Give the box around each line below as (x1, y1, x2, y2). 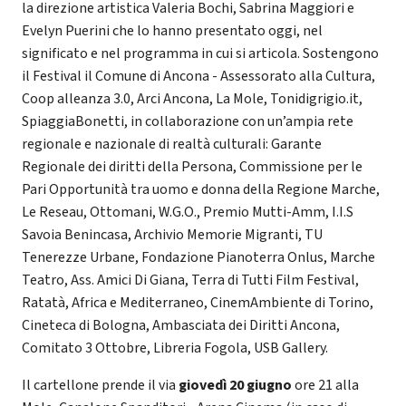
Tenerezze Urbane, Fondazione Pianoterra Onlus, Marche (22, 246, 375, 267)
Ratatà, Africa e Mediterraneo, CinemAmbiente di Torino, (22, 292, 373, 313)
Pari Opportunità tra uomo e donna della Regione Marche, (22, 179, 380, 199)
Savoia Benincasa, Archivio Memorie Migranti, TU (22, 224, 323, 245)
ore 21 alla (292, 374, 359, 395)
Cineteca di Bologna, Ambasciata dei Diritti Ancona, (22, 314, 340, 335)
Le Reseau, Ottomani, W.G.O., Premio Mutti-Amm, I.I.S (22, 201, 353, 222)
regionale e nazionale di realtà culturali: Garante (22, 133, 322, 154)
